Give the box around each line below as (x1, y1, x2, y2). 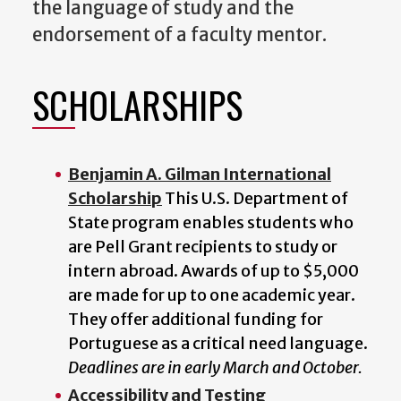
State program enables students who (68, 211, 354, 233)
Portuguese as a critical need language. (68, 332, 368, 354)
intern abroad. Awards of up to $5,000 (68, 260, 359, 281)
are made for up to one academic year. (68, 284, 355, 305)
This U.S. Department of (162, 187, 348, 209)
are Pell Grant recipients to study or (68, 235, 337, 257)
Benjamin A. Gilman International (68, 163, 331, 184)
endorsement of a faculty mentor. (32, 22, 327, 47)
